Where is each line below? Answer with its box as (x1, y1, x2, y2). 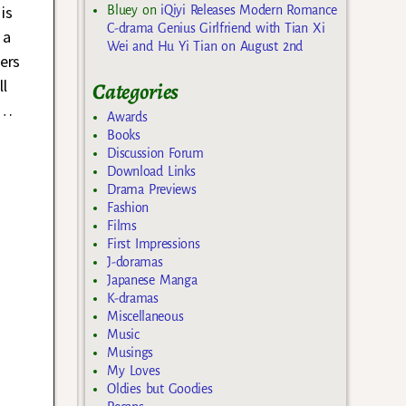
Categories (92, 77, 179, 107)
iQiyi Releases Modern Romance (160, 3, 337, 18)
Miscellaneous (107, 308, 184, 324)
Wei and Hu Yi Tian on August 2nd (107, 39, 303, 54)
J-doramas (107, 254, 163, 269)
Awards (107, 109, 148, 124)
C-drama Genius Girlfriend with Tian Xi (107, 21, 325, 36)
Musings (107, 344, 154, 360)
